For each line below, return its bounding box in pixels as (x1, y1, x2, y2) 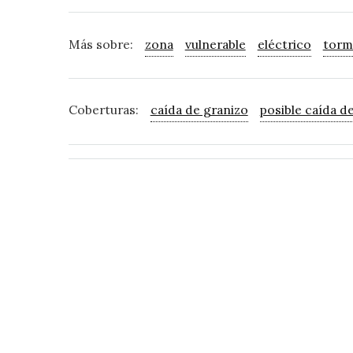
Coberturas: (68, 102, 139, 118)
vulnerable (184, 35, 246, 52)
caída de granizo (150, 102, 248, 118)
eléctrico (257, 35, 311, 52)
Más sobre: (68, 35, 133, 52)
